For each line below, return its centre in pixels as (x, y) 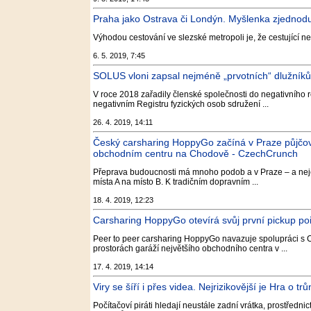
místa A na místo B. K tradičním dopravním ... (176, 182)
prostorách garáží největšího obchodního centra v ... (190, 249)
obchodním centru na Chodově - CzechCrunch (195, 153)
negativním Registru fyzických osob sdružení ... (181, 104)
